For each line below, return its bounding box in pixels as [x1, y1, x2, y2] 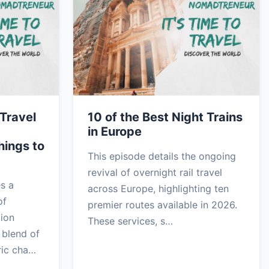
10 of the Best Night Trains [88, 109, 243, 124]
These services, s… [88, 214, 173, 227]
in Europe [88, 124, 142, 139]
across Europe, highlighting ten [88, 182, 229, 195]
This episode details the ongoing [88, 150, 236, 162]
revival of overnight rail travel [88, 166, 222, 178]
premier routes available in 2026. [88, 198, 237, 211]
